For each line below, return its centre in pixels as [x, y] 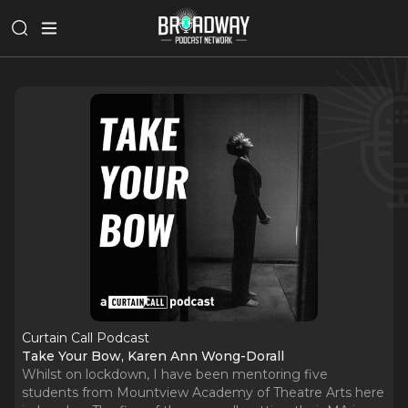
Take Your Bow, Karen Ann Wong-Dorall [153, 356]
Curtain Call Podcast [86, 338]
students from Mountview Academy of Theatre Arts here [203, 393]
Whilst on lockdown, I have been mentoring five [175, 374]
